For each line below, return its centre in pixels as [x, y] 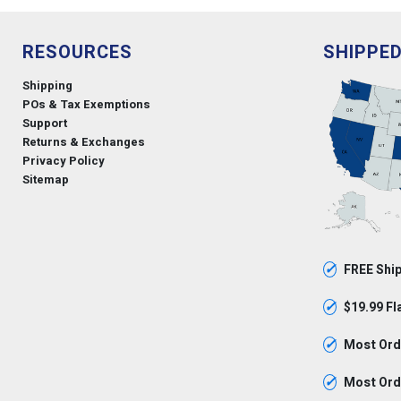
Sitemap [46, 179]
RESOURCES [77, 52]
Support [45, 123]
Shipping [47, 85]
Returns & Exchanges [84, 142]
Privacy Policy [64, 161]
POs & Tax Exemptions [86, 104]
